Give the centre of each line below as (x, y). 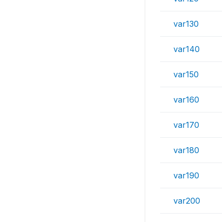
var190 (186, 175)
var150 (186, 74)
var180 (186, 150)
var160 (186, 100)
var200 (187, 201)
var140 (187, 49)
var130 (186, 24)
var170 (186, 125)
